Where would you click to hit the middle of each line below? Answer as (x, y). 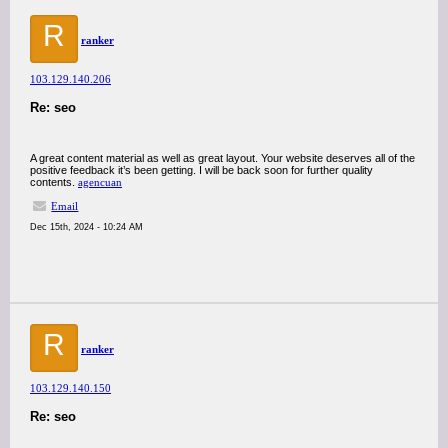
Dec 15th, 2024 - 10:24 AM (86, 227)
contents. (54, 182)
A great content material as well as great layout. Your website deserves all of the (222, 158)
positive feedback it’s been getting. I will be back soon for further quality (201, 170)
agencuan (100, 182)
